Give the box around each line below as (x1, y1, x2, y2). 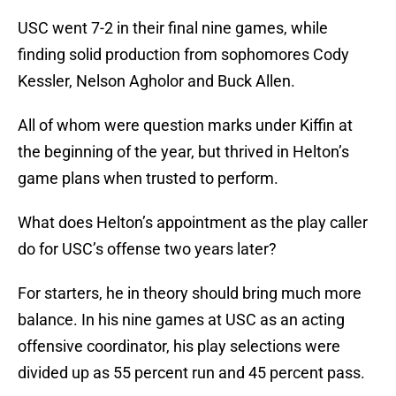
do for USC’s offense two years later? (18, 240, 277, 259)
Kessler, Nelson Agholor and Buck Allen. (18, 72, 295, 91)
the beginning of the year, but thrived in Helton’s (18, 142, 349, 162)
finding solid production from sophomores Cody (18, 45, 349, 65)
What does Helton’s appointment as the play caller (18, 213, 368, 232)
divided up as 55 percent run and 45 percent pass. (18, 363, 365, 383)
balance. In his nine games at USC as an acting (18, 310, 345, 330)
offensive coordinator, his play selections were (18, 337, 340, 356)
